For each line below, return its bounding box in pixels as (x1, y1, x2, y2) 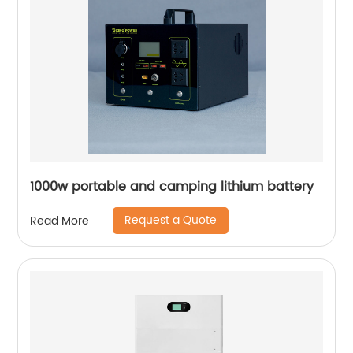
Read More (30, 211, 90, 230)
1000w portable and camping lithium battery (30, 176, 314, 198)
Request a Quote (124, 211, 217, 230)
